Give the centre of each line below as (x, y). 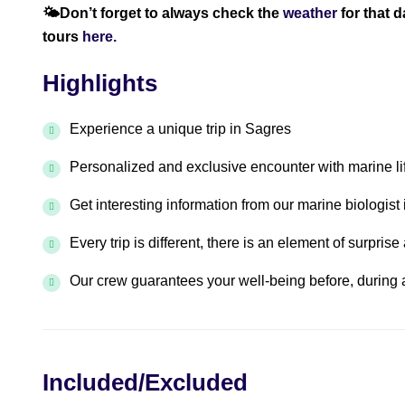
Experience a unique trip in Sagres (180, 129)
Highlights (100, 83)
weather (312, 13)
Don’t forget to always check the (171, 13)
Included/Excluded (145, 382)
